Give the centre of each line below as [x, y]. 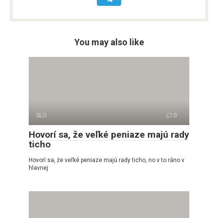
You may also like [109, 42]
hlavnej [38, 168]
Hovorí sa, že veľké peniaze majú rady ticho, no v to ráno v [107, 160]
